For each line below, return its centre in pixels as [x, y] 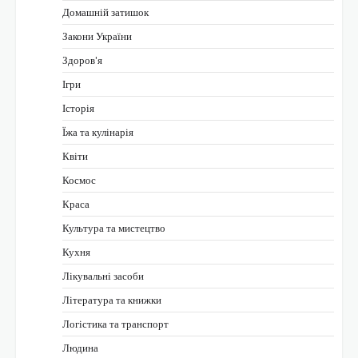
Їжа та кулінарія [98, 132]
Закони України [97, 36]
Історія [78, 108]
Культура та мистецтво [114, 228]
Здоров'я [82, 60]
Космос [79, 180]
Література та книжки [112, 300]
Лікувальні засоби [103, 276]
